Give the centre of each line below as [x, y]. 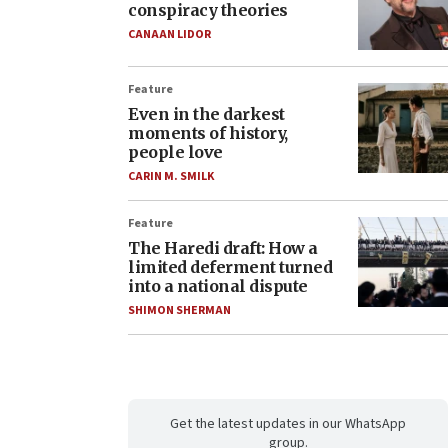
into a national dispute [218, 286]
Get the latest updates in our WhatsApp [288, 424]
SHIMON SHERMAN [179, 311]
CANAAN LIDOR [169, 35]
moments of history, [208, 133]
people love [175, 152]
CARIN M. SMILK [171, 177]
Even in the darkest [206, 114]
